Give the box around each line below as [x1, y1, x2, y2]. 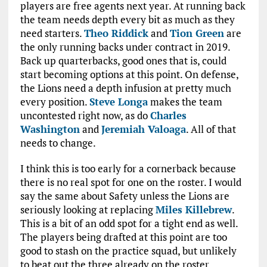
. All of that [185, 122, 236, 136]
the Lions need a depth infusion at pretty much [20, 81, 231, 95]
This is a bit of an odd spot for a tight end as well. [20, 216, 238, 230]
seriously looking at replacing [20, 203, 156, 216]
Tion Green [169, 26, 224, 40]
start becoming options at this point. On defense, [20, 67, 238, 81]
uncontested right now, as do [20, 108, 150, 122]
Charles [150, 108, 187, 122]
